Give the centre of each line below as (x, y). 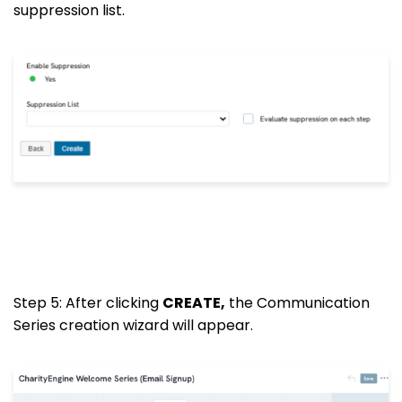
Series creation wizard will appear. (133, 326)
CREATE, (194, 303)
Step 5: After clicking (88, 303)
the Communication (297, 303)
